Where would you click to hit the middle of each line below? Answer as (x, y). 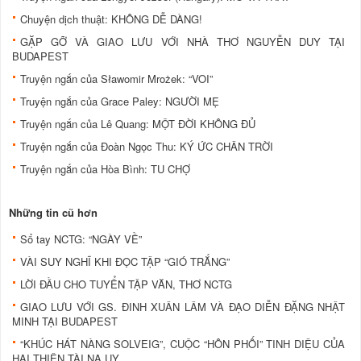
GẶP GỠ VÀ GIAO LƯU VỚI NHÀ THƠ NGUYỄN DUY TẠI (183, 41)
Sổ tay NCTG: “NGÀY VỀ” (81, 239)
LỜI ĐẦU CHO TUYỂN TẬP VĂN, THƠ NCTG (126, 284)
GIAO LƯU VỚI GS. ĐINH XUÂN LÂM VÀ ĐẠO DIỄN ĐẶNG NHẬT (183, 306)
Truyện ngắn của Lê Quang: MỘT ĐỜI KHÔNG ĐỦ (138, 123)
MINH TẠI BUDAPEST (65, 321)
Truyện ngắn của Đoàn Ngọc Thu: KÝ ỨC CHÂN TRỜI (147, 146)
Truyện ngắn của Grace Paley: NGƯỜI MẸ (120, 101)
